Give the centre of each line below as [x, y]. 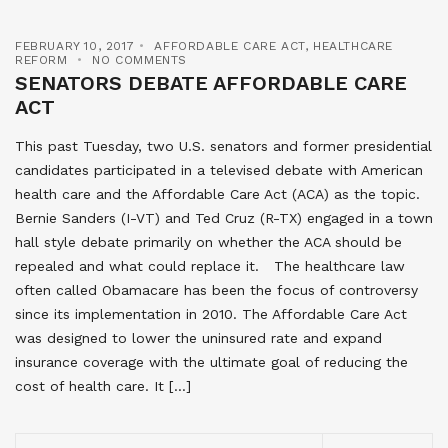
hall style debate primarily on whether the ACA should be [208, 241]
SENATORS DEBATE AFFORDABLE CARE [211, 82]
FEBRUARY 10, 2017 [75, 45]
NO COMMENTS [140, 59]
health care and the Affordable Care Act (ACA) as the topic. [217, 193]
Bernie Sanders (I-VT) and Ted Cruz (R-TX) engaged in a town [224, 217]
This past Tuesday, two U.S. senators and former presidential [223, 145]
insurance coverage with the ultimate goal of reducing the [211, 361]
